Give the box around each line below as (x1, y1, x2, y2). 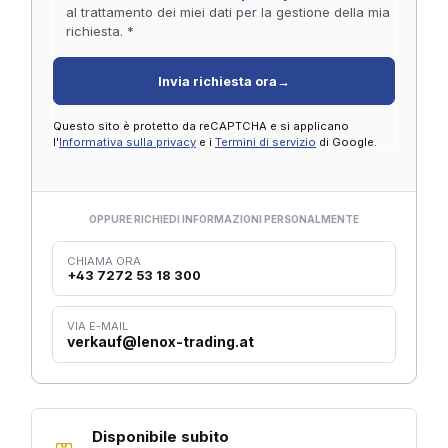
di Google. (316, 135, 377, 150)
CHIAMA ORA (67, 254, 141, 269)
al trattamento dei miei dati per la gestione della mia (65, 4, 390, 21)
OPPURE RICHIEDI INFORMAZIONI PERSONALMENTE (89, 213, 359, 226)
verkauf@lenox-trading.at (67, 333, 254, 351)
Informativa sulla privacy (59, 135, 196, 150)
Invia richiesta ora (158, 73, 277, 89)
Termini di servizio (215, 135, 316, 150)
